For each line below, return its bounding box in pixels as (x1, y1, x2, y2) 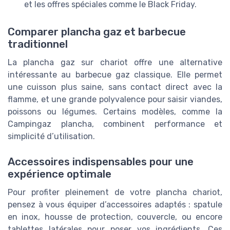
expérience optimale (8, 167, 111, 180)
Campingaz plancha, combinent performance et (8, 119, 222, 129)
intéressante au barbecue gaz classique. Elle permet (8, 70, 222, 80)
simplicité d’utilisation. (8, 131, 95, 142)
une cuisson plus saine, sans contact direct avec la (8, 82, 222, 92)
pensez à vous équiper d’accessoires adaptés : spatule (8, 199, 222, 209)
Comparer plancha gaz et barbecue (8, 26, 186, 39)
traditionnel (8, 38, 68, 51)
